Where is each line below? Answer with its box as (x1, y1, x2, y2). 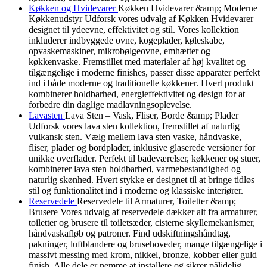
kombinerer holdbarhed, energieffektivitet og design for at (29, 89, 245, 100)
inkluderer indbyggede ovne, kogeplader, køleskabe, (29, 35, 225, 46)
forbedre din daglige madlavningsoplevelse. (29, 100, 192, 110)
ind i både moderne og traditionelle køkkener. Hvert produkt (29, 78, 254, 89)
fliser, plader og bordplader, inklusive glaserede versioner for (29, 142, 255, 153)
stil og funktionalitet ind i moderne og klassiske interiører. (29, 185, 243, 196)
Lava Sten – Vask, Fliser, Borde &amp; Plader (65, 110, 238, 121)
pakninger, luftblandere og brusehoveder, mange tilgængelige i (29, 239, 262, 250)
